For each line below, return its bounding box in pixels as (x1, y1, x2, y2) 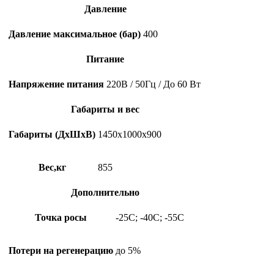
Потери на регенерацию (9, 245, 113, 256)
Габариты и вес (71, 103, 139, 114)
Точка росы (35, 212, 87, 223)
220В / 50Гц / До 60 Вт (106, 78, 201, 89)
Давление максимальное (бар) (9, 28, 141, 39)
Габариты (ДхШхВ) (9, 128, 95, 139)
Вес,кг (38, 161, 66, 172)
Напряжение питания (9, 78, 104, 89)
